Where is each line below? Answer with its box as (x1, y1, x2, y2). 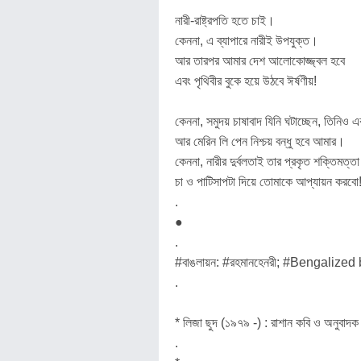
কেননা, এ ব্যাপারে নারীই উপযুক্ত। (175, 34, 318, 48)
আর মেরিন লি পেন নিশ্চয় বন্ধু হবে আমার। (175, 135, 345, 148)
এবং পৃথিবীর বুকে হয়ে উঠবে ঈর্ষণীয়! (175, 74, 317, 88)
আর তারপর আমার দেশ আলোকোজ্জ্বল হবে (175, 54, 345, 68)
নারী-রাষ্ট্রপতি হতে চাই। (175, 14, 275, 27)
